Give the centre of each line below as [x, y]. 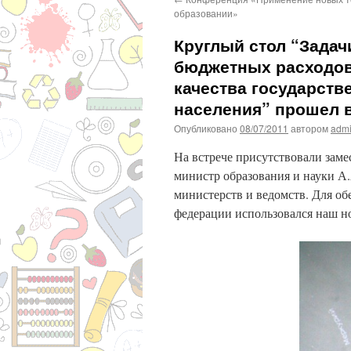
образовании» [206, 13]
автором [309, 128]
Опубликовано [206, 128]
